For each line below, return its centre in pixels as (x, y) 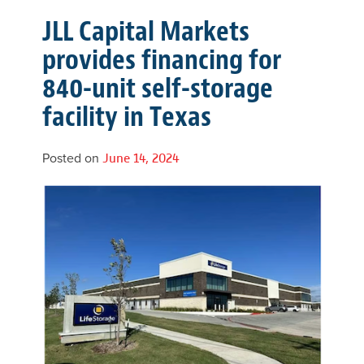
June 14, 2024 (141, 158)
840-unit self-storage (158, 89)
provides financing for (162, 60)
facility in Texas (127, 117)
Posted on (72, 158)
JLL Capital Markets (146, 32)
